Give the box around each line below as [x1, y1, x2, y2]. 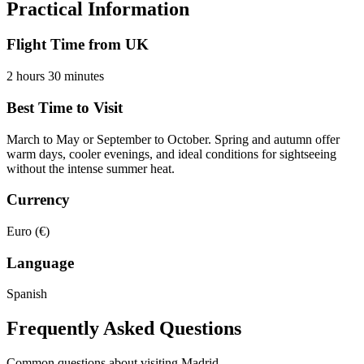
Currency [6, 191, 70, 209]
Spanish [6, 287, 47, 301]
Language [6, 253, 74, 271]
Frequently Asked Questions [6, 318, 241, 340]
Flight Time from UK [6, 36, 149, 54]
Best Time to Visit [6, 98, 123, 116]
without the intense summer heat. [6, 161, 175, 175]
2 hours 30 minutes [6, 69, 104, 84]
